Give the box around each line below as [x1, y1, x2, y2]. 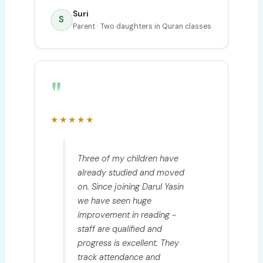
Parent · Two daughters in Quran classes [72, 21, 211, 31]
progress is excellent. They [77, 238, 180, 249]
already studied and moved [77, 167, 185, 178]
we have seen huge [77, 195, 152, 207]
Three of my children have [77, 153, 179, 164]
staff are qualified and [77, 224, 163, 235]
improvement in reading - [77, 210, 177, 221]
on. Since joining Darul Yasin [77, 181, 184, 193]
